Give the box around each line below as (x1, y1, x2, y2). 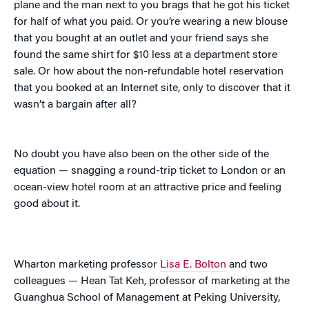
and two (226, 259, 268, 270)
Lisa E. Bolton (160, 259, 226, 270)
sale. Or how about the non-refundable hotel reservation (14, 66, 283, 77)
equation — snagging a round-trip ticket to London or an (14, 166, 286, 177)
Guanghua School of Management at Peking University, (14, 292, 280, 303)
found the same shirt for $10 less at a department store (14, 50, 277, 61)
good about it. (14, 199, 80, 210)
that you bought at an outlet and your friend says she (14, 33, 268, 44)
